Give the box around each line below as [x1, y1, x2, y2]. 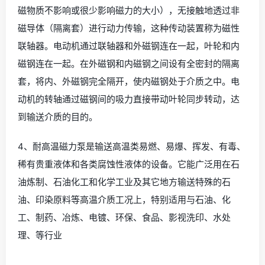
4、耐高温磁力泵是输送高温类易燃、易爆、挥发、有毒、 [18, 140, 245, 152]
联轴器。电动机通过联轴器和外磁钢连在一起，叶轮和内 [18, 40, 240, 51]
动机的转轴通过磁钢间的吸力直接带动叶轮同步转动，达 [18, 93, 240, 105]
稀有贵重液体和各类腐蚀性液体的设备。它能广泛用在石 [18, 158, 240, 170]
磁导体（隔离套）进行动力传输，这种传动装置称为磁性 [18, 22, 240, 34]
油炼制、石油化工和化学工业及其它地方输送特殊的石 [18, 176, 231, 188]
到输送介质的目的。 [18, 111, 98, 122]
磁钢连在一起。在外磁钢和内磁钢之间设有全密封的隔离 [18, 57, 240, 69]
